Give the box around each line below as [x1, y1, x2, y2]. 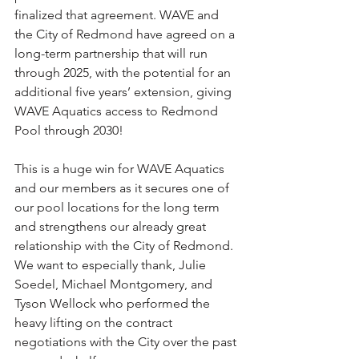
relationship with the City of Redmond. [14, 237, 236, 253]
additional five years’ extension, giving [14, 83, 235, 99]
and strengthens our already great [14, 218, 209, 234]
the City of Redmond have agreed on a [14, 26, 238, 42]
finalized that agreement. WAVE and [14, 6, 222, 22]
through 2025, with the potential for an [14, 64, 234, 80]
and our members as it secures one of [14, 179, 232, 196]
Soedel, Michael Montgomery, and [14, 276, 216, 292]
